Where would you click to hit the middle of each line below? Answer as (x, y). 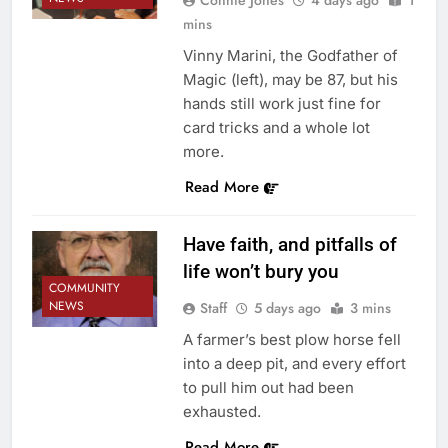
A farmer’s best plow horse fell (291, 339)
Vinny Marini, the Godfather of (290, 55)
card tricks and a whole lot (276, 127)
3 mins (370, 307)
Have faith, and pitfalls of (289, 244)
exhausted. (221, 411)
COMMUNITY (84, 287)
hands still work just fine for (281, 103)
